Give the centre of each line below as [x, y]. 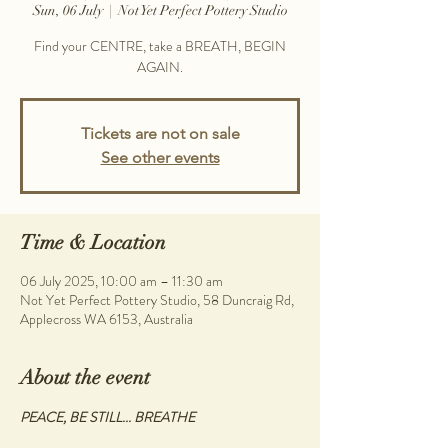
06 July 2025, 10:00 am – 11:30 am [121, 281]
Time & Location [93, 243]
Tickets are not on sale [160, 134]
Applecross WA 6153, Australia [106, 319]
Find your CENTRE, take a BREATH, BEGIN [160, 46]
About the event [85, 378]
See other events [160, 158]
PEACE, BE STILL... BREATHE [107, 417]
